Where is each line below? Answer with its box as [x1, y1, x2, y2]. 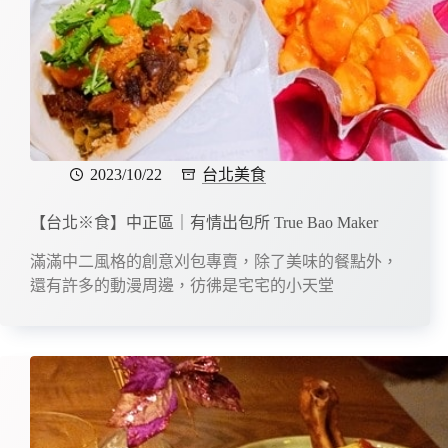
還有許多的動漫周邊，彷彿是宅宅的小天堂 [30, 276, 334, 294]
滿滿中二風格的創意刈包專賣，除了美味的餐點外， [30, 252, 398, 270]
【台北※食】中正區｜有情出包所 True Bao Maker [30, 213, 378, 231]
